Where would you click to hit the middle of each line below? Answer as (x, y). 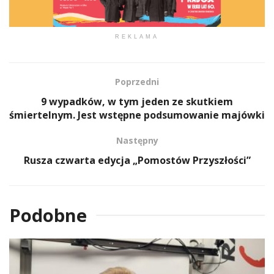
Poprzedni (137, 81)
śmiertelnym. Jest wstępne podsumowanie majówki (137, 115)
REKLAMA (137, 36)
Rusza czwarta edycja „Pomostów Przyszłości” (137, 160)
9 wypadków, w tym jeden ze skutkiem (137, 101)
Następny (137, 140)
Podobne (48, 215)
